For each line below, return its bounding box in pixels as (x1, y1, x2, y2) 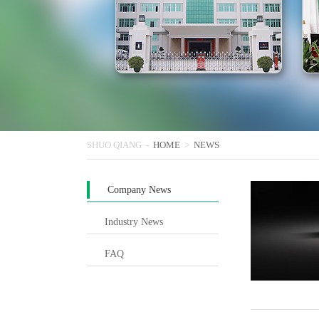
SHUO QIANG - (87, 140, 149, 150)
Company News (108, 184, 171, 195)
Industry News (105, 216, 163, 227)
